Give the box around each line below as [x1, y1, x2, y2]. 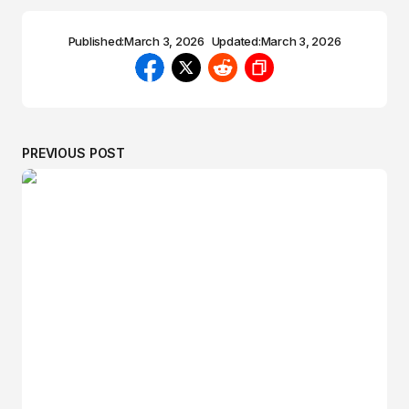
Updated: [211, 33, 261, 48]
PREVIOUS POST [22, 144, 126, 161]
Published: [68, 33, 125, 48]
